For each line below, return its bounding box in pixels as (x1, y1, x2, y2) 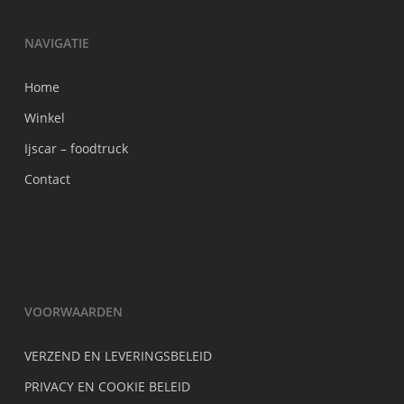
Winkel (23, 109, 65, 127)
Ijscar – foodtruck (23, 140, 128, 158)
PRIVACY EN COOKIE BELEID (23, 378, 190, 396)
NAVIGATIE (23, 34, 89, 52)
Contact (23, 170, 70, 188)
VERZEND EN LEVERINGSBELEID (23, 347, 212, 365)
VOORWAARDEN (23, 303, 123, 321)
